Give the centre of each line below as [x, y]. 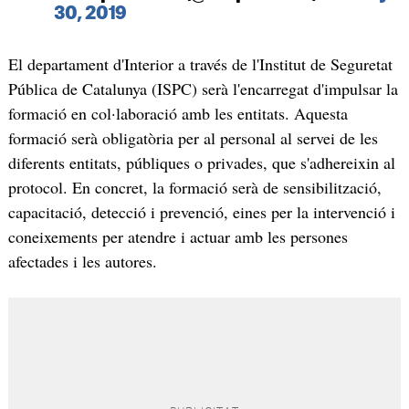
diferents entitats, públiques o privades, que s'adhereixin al [201, 162]
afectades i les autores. [82, 261]
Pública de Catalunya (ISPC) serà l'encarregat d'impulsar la [203, 88]
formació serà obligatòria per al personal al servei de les [193, 137]
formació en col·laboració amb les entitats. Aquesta [178, 113]
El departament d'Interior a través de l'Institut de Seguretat [200, 63]
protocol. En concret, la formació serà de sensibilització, [194, 187]
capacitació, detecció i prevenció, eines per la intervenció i [201, 211]
